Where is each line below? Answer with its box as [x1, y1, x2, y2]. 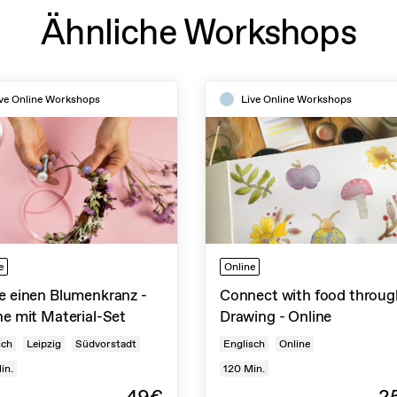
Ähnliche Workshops [41, 7, 356, 55]
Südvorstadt [75, 336, 136, 351]
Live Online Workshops [241, 91, 352, 106]
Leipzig [27, 336, 61, 351]
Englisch [223, 336, 265, 351]
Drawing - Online [220, 306, 332, 326]
